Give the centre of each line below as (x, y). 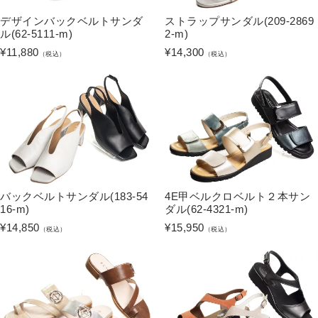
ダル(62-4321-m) (207, 209)
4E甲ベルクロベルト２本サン (237, 196)
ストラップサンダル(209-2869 (239, 21)
